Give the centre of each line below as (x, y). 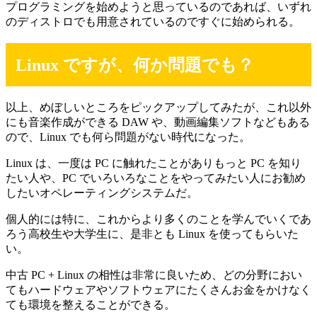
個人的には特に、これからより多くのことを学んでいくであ (158, 219)
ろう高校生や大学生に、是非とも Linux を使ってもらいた (152, 234)
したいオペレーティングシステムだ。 (102, 193)
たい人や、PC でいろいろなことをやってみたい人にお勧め (156, 178)
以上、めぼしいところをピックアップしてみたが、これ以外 (158, 108)
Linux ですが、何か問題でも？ (135, 65)
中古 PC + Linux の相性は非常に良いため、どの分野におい (154, 275)
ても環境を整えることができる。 (91, 305)
